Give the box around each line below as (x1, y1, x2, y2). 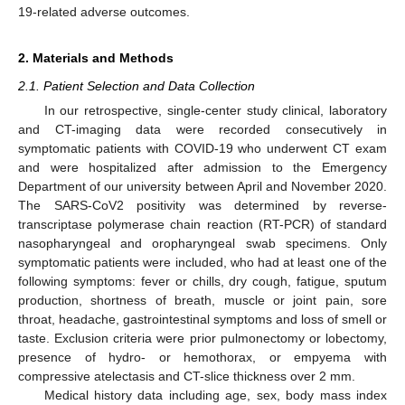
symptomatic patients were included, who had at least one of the (18, 255, 387, 269)
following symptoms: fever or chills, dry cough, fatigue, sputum (18, 274, 387, 288)
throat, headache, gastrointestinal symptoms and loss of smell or (18, 312, 387, 326)
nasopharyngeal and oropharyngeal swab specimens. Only (18, 236, 387, 250)
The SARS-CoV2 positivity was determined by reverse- (18, 198, 387, 212)
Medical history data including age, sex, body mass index (43, 388, 387, 402)
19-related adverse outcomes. (18, 4, 190, 19)
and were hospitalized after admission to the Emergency (18, 160, 387, 174)
